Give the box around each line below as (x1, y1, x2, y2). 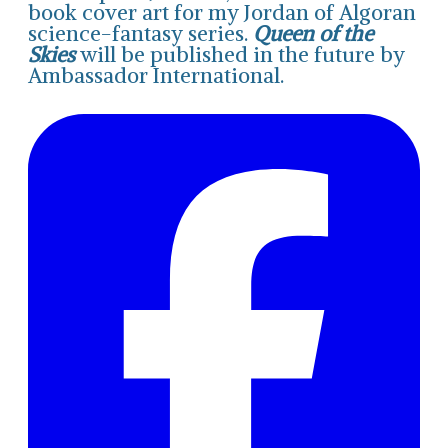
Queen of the (253, 19, 373, 47)
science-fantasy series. (28, 19, 253, 47)
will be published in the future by (75, 40, 405, 68)
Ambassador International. (28, 61, 284, 89)
